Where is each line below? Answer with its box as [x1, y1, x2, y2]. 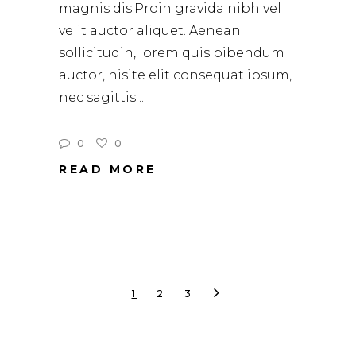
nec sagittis [59, 90, 139, 106]
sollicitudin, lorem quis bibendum [59, 45, 284, 61]
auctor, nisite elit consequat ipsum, [59, 68, 292, 83]
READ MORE [59, 162, 157, 177]
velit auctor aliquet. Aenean [59, 23, 241, 39]
